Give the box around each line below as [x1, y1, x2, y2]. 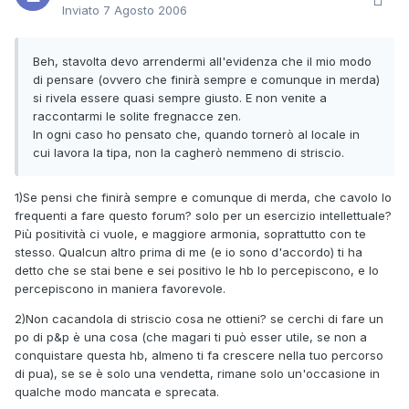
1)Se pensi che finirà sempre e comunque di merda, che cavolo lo [15, 190, 392, 205]
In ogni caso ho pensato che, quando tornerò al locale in [33, 127, 360, 142]
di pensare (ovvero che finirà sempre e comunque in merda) [33, 72, 380, 88]
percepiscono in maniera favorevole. [15, 281, 225, 297]
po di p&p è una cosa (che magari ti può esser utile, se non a [15, 330, 367, 345]
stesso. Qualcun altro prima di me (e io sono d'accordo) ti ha [15, 245, 362, 260]
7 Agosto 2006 [103, 3, 187, 18]
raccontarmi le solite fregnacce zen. [33, 109, 241, 124]
